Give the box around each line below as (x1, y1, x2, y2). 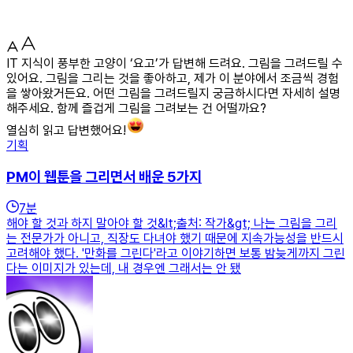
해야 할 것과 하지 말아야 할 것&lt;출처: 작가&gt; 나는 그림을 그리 (6, 216, 337, 232)
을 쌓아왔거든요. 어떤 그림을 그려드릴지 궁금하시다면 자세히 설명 (6, 85, 340, 101)
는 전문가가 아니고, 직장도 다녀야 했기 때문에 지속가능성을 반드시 (6, 231, 344, 247)
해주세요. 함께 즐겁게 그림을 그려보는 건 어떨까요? (6, 100, 266, 116)
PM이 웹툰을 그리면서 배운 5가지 (6, 167, 202, 186)
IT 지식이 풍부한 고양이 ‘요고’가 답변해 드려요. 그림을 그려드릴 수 (6, 55, 343, 71)
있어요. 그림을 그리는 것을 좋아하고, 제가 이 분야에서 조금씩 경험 (6, 70, 339, 86)
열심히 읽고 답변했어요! (6, 122, 126, 138)
